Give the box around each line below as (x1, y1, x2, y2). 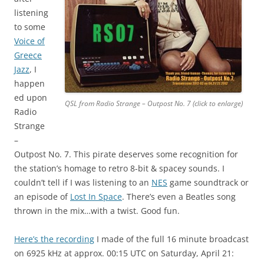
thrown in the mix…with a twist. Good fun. (14, 205, 180, 217)
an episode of (14, 191, 70, 203)
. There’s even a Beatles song (122, 191, 236, 203)
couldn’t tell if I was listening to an (14, 177, 151, 189)
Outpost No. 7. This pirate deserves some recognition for (14, 148, 238, 160)
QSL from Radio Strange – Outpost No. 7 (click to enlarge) (65, 98, 243, 109)
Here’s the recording (14, 233, 94, 245)
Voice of (14, 35, 45, 47)
